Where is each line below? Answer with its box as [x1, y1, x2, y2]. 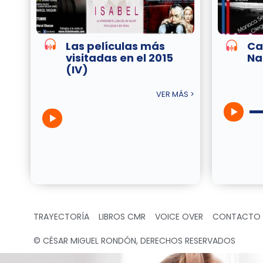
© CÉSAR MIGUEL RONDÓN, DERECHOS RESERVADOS [33, 235, 235, 247]
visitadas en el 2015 [66, 50, 173, 66]
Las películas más [66, 39, 165, 54]
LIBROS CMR [99, 211, 146, 223]
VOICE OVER [155, 211, 203, 223]
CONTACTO [213, 211, 261, 223]
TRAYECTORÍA [33, 211, 89, 223]
